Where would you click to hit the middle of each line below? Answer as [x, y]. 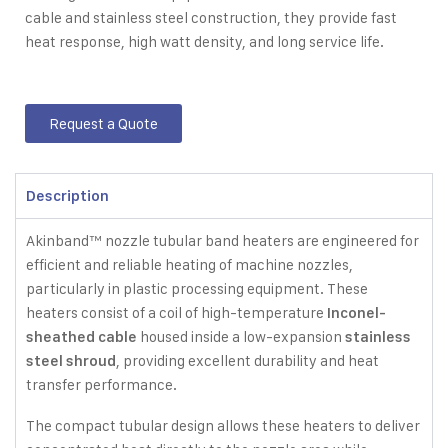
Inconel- [356, 313]
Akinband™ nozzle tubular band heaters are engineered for [222, 240]
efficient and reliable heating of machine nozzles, [189, 264]
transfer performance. [101, 384]
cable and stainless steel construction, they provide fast [211, 17]
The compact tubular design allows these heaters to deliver [223, 425]
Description [67, 196]
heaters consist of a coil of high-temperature [176, 312]
